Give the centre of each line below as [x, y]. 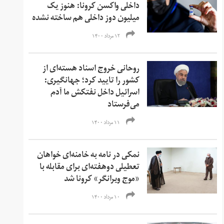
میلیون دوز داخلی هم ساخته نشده [86, 19]
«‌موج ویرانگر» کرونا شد [102, 180]
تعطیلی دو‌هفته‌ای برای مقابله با [90, 168]
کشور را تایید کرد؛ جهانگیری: [92, 81]
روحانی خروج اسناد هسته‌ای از [91, 69]
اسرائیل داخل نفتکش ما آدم [95, 93]
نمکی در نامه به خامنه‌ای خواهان [88, 156]
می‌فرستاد [124, 105]
